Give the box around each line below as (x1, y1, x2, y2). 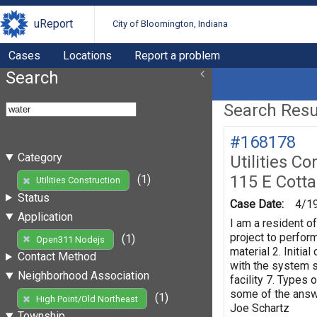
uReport (34, 17, 73, 31)
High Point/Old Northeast (35, 293, 138, 304)
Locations (63, 48, 112, 62)
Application (17, 209, 73, 224)
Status (17, 190, 50, 204)
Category (17, 150, 62, 164)
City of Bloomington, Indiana (113, 18, 229, 30)
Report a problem (134, 48, 220, 62)
